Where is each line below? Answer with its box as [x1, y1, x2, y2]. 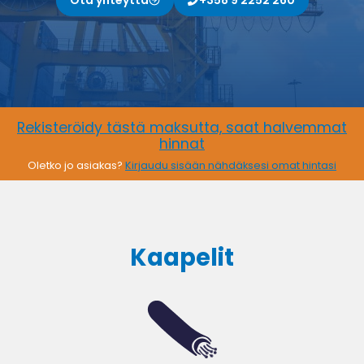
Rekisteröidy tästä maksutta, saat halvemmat [17, 118, 347, 138]
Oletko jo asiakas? [28, 158, 125, 173]
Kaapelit [130, 241, 234, 275]
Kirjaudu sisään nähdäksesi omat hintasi [125, 158, 336, 173]
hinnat [159, 134, 205, 154]
